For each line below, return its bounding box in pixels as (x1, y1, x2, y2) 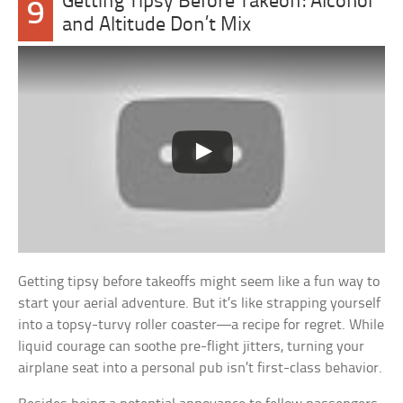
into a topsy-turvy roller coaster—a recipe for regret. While (18, 317, 385, 333)
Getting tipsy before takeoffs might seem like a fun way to (18, 273, 381, 290)
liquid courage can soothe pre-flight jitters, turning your (18, 338, 365, 354)
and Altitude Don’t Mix (61, 15, 251, 37)
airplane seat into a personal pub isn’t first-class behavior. (18, 360, 383, 376)
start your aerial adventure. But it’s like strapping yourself (18, 295, 381, 311)
